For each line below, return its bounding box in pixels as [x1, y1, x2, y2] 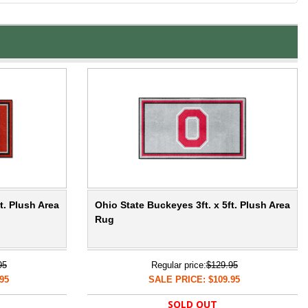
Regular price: [151, 260, 206, 271]
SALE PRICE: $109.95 [148, 274, 240, 285]
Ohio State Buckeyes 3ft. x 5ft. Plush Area [95, 199, 290, 211]
